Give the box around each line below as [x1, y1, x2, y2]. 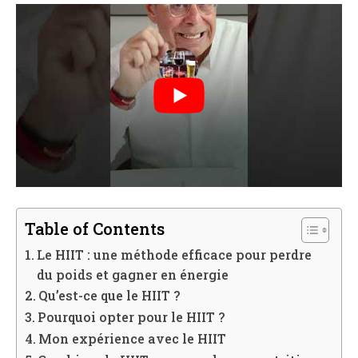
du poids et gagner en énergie [37, 266, 229, 284]
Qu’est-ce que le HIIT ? [38, 287, 181, 304]
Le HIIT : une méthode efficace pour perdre [37, 246, 312, 264]
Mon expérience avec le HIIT [38, 330, 227, 348]
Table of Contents [25, 218, 165, 241]
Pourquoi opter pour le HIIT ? [38, 308, 226, 326]
